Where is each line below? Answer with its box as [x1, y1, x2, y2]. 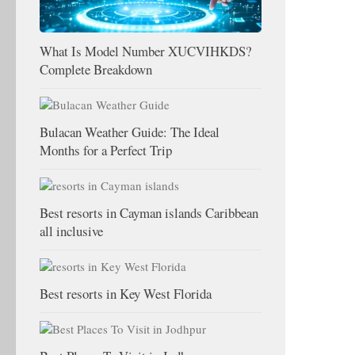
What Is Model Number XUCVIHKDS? [40, 41, 251, 60]
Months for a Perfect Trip [40, 140, 172, 159]
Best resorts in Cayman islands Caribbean [40, 203, 258, 222]
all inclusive [40, 221, 103, 240]
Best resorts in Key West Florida [40, 284, 212, 303]
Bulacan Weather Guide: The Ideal [40, 122, 219, 141]
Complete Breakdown [40, 59, 152, 78]
